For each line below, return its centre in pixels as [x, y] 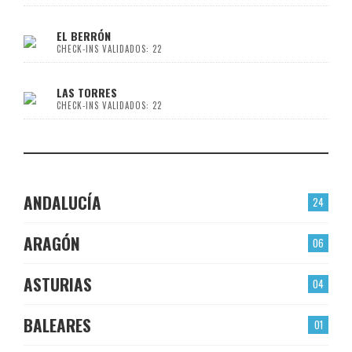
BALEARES [57, 324]
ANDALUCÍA [62, 202]
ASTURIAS [58, 284]
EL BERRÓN [84, 35]
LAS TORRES [87, 92]
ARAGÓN [52, 243]
